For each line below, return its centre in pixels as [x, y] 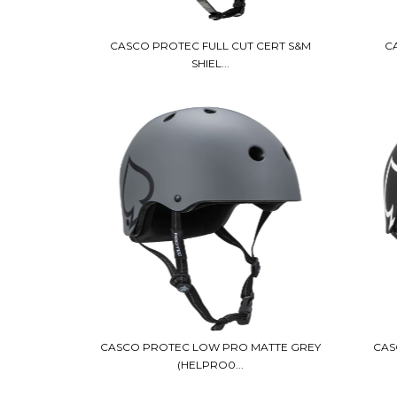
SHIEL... [210, 63]
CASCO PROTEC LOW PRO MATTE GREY [210, 347]
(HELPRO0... [210, 365]
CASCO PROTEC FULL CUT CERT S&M [210, 45]
